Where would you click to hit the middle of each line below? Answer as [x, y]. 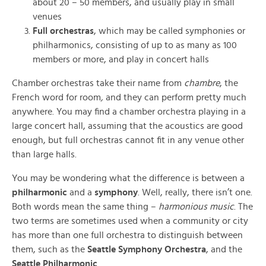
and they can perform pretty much [176, 97]
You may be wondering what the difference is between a [128, 178]
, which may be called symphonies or [170, 31]
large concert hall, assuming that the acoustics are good [127, 126]
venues [47, 17]
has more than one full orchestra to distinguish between [127, 235]
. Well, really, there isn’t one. [195, 192]
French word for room [56, 97]
